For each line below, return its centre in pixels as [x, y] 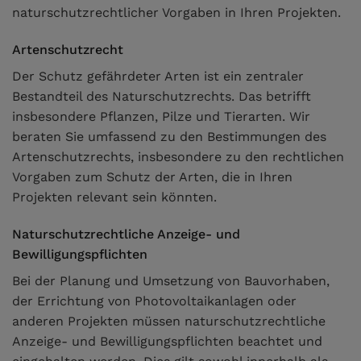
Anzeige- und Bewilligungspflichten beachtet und [167, 341]
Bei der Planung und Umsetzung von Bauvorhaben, [171, 280]
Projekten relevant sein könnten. [114, 197]
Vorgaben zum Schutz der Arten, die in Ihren [152, 177]
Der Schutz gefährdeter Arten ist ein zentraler [158, 77]
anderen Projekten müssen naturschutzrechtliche [169, 321]
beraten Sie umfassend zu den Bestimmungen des [169, 137]
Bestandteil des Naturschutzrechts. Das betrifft [162, 97]
